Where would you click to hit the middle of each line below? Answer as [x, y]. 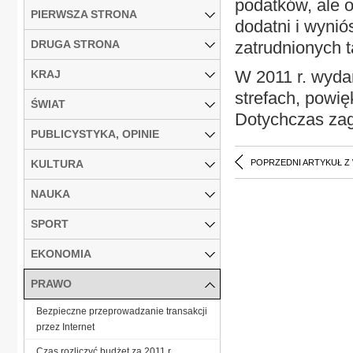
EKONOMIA [61, 253]
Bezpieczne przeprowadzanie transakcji [122, 311]
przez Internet [65, 327]
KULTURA [57, 163]
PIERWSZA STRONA [84, 14]
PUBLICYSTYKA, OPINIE [95, 134]
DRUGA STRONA [75, 44]
